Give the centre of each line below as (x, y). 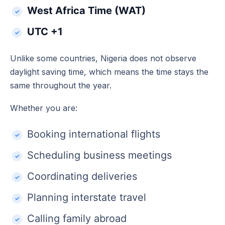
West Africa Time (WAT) (86, 10)
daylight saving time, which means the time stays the (109, 72)
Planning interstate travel (87, 197)
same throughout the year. (61, 85)
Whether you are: (44, 108)
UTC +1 (45, 31)
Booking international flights (94, 134)
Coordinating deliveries (82, 176)
